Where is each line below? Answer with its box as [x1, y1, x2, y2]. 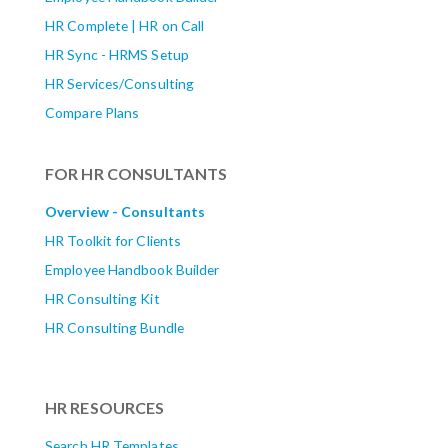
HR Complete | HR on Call [45, 16, 205, 34]
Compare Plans [45, 103, 140, 121]
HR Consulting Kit [45, 290, 160, 307]
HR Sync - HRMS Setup [45, 45, 189, 63]
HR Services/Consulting [45, 74, 195, 92]
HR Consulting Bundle [45, 319, 184, 336]
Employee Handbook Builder [45, 261, 220, 278]
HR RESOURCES [45, 397, 165, 417]
